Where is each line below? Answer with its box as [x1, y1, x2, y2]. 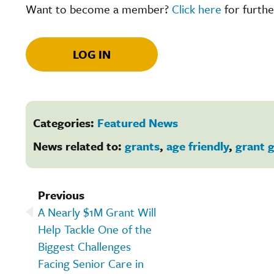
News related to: [33, 137, 125, 154]
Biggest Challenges [38, 237, 131, 254]
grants [125, 137, 160, 154]
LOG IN [73, 45, 111, 62]
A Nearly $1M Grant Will [38, 203, 156, 220]
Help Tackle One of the [38, 220, 152, 237]
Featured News [97, 114, 178, 131]
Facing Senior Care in [38, 254, 144, 272]
